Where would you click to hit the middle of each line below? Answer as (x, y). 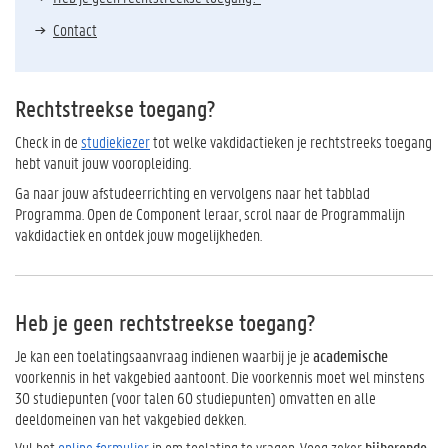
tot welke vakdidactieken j (225, 141)
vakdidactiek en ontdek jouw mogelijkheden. (138, 234)
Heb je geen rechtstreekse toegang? (167, 322)
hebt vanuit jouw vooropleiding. (104, 162)
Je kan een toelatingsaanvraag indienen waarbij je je (164, 355)
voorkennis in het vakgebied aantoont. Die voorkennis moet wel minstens (220, 376)
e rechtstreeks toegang (366, 141)
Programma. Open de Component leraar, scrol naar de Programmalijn (210, 213)
